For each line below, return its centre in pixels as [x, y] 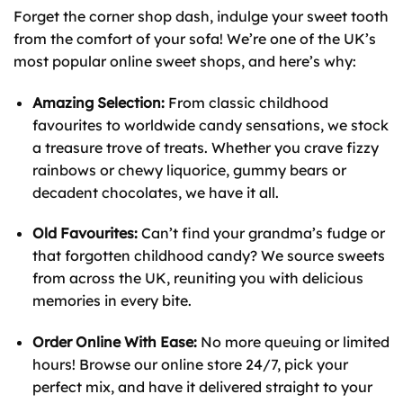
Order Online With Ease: [114, 342]
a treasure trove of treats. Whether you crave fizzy [205, 147]
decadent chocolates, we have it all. [155, 192]
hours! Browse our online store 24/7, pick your [190, 365]
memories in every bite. [112, 301]
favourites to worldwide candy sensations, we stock [210, 125]
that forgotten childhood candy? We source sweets [208, 256]
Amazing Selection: [98, 102]
